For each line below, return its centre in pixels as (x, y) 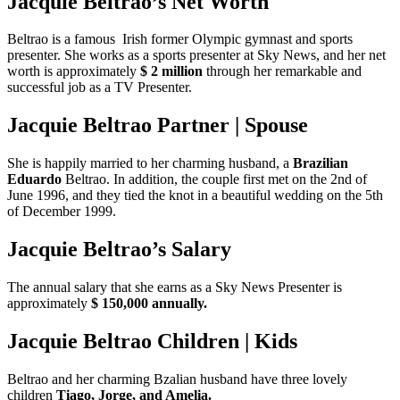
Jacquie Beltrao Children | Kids (152, 341)
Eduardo (34, 179)
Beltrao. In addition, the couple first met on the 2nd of (214, 179)
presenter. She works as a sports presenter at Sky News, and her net (196, 55)
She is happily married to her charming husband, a (150, 163)
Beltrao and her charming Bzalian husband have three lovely (177, 379)
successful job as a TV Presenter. (100, 87)
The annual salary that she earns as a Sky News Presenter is (175, 287)
